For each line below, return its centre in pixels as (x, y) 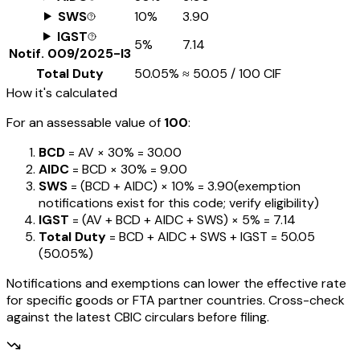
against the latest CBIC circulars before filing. (138, 317)
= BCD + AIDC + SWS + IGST (187, 236)
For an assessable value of (85, 122)
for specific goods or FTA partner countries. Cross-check (176, 300)
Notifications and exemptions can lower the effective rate (176, 283)
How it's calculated (62, 92)
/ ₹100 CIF (254, 73)
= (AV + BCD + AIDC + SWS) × (154, 219)
